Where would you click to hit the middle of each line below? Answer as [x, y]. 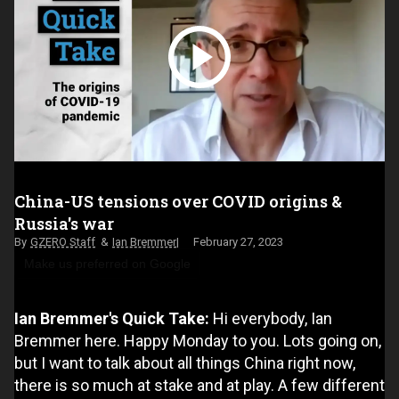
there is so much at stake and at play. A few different [199, 385]
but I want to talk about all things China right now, [185, 362]
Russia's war [64, 223]
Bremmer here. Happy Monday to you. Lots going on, [198, 340]
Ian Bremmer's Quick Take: [114, 318]
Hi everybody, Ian [273, 318]
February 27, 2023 [238, 241]
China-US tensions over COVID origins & [178, 201]
